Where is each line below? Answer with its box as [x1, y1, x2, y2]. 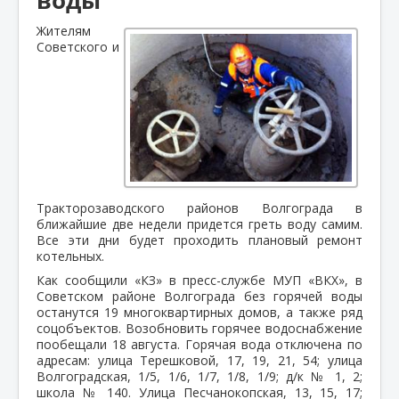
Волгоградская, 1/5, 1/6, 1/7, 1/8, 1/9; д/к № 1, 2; [37, 367, 362, 385]
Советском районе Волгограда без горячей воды [37, 287, 362, 305]
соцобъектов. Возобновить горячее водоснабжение [37, 319, 362, 337]
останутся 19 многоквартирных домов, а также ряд [37, 303, 362, 321]
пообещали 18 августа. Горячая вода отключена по [37, 335, 362, 353]
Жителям [37, 21, 91, 39]
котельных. [37, 247, 104, 265]
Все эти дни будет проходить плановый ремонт [37, 231, 362, 248]
